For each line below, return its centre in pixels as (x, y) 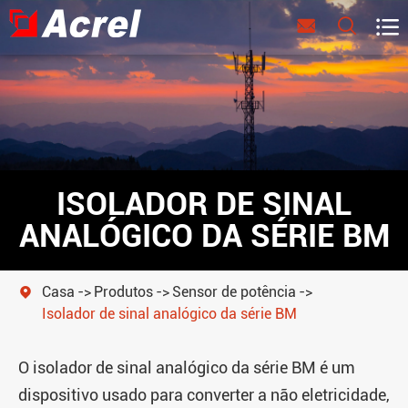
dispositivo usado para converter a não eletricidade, (204, 394)
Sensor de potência (234, 291)
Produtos (123, 291)
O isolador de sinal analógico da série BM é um (187, 367)
